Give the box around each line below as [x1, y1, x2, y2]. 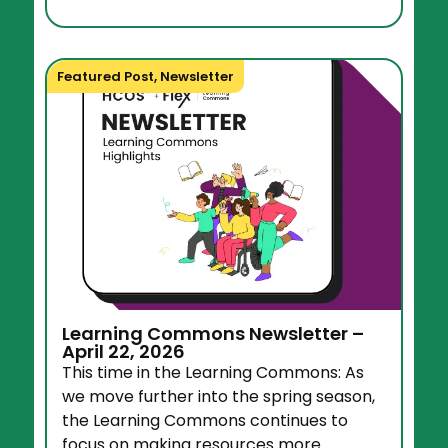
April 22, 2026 [62, 339, 186, 365]
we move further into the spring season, [62, 385, 376, 409]
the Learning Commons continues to [62, 409, 349, 433]
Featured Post [57, 67, 155, 87]
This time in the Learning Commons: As [62, 361, 365, 385]
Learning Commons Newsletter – [62, 321, 365, 347]
